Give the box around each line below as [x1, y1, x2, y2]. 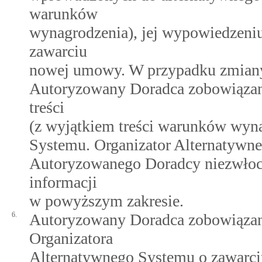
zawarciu [29, 42, 87, 60]
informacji [29, 173, 97, 191]
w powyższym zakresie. [29, 192, 184, 210]
